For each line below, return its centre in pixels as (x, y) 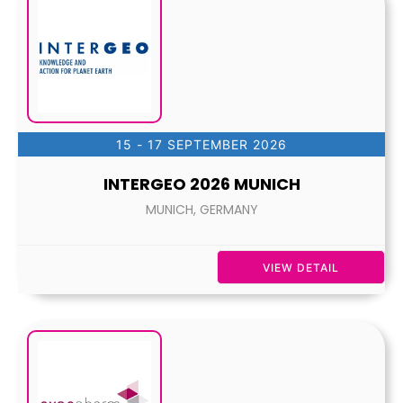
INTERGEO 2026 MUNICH (201, 184)
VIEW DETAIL (301, 268)
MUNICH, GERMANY (201, 210)
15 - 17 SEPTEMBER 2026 (201, 144)
